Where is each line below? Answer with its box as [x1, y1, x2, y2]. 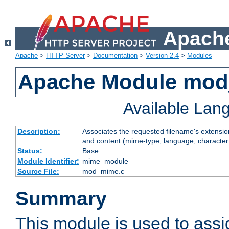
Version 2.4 [146, 52, 179, 60]
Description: [17, 127, 60, 136]
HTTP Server [46, 52, 85, 60]
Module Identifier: [17, 157, 79, 166]
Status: [17, 147, 42, 155]
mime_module [82, 157, 128, 166]
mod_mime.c [82, 167, 124, 176]
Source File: [17, 167, 59, 176]
